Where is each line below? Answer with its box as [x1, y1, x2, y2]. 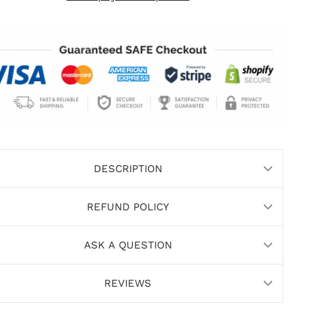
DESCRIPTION [93, 162, 162, 176]
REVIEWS [104, 277, 152, 290]
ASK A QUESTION [83, 239, 172, 252]
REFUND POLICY [86, 201, 169, 214]
